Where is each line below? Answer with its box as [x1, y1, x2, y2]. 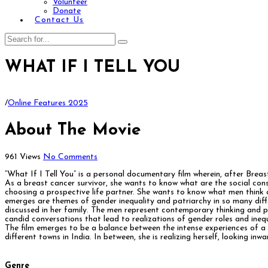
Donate [53, 7, 81, 16]
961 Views [5, 152, 41, 162]
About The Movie [5, 121, 141, 139]
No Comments [43, 152, 98, 162]
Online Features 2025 [8, 99, 88, 108]
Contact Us [35, 16, 84, 25]
